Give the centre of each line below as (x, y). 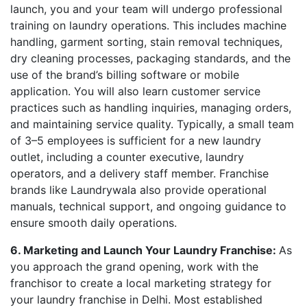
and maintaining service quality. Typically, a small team (152, 124)
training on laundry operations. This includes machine (148, 25)
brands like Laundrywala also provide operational (138, 190)
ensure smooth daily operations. (94, 223)
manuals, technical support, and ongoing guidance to (148, 206)
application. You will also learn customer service (135, 91)
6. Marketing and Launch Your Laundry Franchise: (145, 250)
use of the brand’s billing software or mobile (125, 75)
